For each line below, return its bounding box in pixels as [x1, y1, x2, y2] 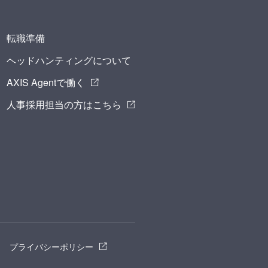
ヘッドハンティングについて [7, 53, 131, 67]
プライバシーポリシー [10, 240, 94, 252]
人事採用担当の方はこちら [7, 98, 121, 111]
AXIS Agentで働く [7, 75, 85, 89]
